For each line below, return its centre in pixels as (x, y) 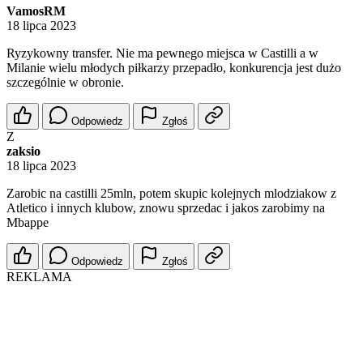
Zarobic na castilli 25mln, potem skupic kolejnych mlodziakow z (171, 194)
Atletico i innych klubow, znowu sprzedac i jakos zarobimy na (166, 208)
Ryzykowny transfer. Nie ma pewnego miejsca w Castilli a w (162, 53)
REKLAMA (39, 277)
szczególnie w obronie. (65, 83)
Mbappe (28, 223)
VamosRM (36, 11)
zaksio (23, 152)
